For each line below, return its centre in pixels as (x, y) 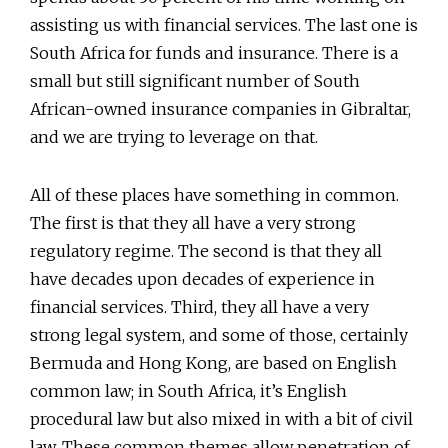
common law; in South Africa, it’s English (188, 390)
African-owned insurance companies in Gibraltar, (220, 108)
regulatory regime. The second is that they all (206, 250)
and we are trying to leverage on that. (174, 136)
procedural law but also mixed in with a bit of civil (221, 418)
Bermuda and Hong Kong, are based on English (213, 362)
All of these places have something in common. (214, 194)
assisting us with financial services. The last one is (224, 24)
